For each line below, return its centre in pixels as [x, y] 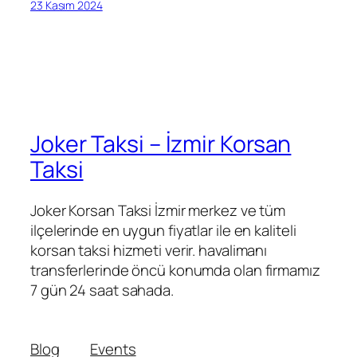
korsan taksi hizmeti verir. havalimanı [149, 251]
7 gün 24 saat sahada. [102, 290]
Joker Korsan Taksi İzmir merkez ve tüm [158, 211]
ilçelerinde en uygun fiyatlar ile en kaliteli [163, 231]
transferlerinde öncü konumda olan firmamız [175, 271]
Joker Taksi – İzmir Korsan [161, 143]
